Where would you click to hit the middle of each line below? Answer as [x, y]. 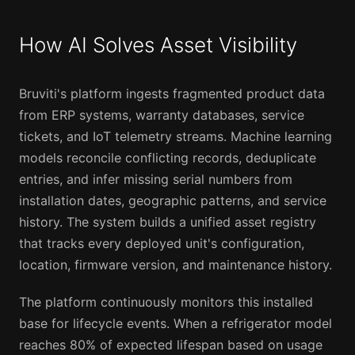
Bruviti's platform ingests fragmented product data [172, 94]
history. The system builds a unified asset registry [168, 222]
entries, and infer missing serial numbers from [156, 179]
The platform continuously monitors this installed [166, 302]
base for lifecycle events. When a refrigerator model [176, 324]
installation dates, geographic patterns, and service [173, 201]
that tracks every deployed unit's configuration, [162, 244]
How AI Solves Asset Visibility [158, 45]
